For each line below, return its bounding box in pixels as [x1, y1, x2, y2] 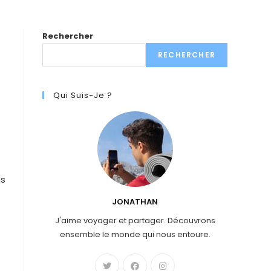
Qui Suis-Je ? [53, 90, 113, 101]
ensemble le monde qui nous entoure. [59, 229, 211, 240]
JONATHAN [112, 196, 158, 207]
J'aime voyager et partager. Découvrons [54, 215, 215, 226]
